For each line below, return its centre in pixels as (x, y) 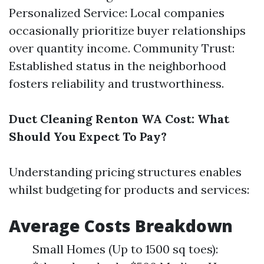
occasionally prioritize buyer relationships (127, 30)
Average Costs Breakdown (121, 226)
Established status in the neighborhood (118, 66)
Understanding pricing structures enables (125, 172)
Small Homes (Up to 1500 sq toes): (125, 249)
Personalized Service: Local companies (117, 13)
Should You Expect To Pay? (88, 136)
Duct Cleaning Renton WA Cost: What (119, 119)
